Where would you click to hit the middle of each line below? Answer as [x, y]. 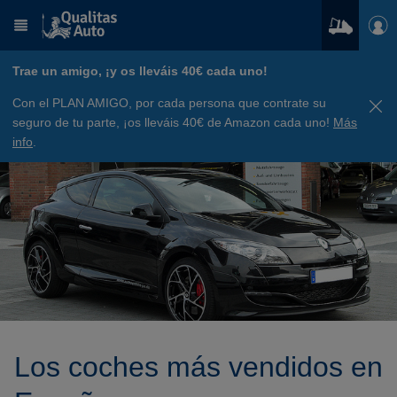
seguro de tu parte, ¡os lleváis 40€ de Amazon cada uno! [173, 122]
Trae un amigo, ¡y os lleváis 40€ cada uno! [140, 70]
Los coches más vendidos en [198, 367]
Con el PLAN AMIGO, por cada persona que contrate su [169, 102]
